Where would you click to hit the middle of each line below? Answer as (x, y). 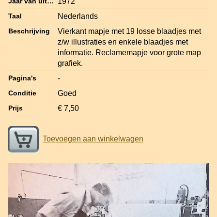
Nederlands (78, 16)
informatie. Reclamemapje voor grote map (129, 52)
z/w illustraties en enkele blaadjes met (123, 42)
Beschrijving (29, 31)
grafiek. (70, 63)
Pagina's (22, 78)
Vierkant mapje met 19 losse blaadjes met (129, 31)
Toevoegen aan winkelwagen (93, 139)
